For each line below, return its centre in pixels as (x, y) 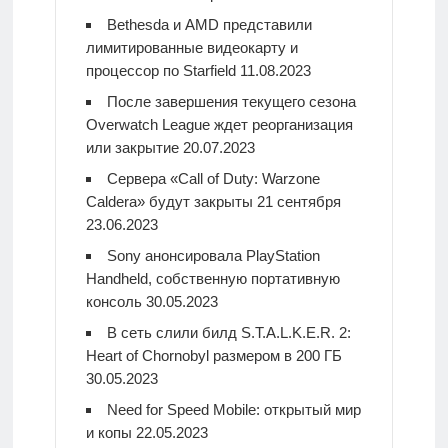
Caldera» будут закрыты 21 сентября (213, 201)
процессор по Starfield (160, 70)
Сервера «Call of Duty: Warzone (213, 178)
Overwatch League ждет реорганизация (219, 124)
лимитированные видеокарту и (191, 47)
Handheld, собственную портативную (212, 278)
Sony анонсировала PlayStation (213, 255)
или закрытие (132, 147)
